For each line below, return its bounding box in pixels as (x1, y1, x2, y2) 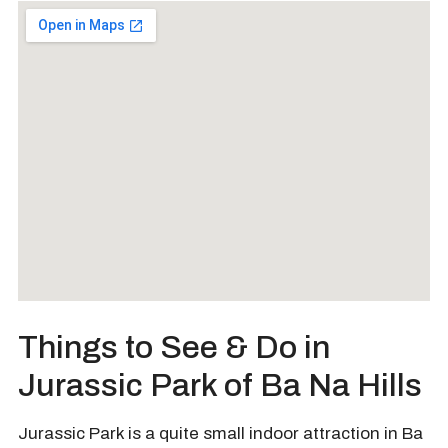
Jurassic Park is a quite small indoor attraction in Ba (18, 423, 423, 443)
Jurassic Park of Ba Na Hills (18, 367, 422, 403)
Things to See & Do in (18, 329, 330, 365)
